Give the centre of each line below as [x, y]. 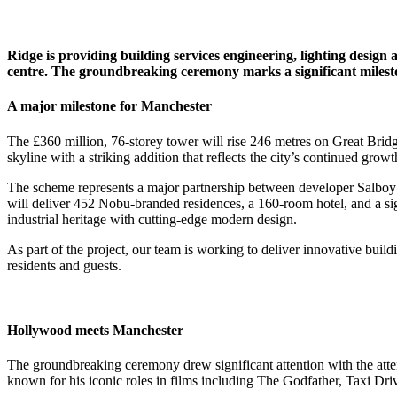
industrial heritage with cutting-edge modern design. [152, 219]
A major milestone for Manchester [109, 106]
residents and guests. [64, 265]
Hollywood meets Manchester [95, 330]
